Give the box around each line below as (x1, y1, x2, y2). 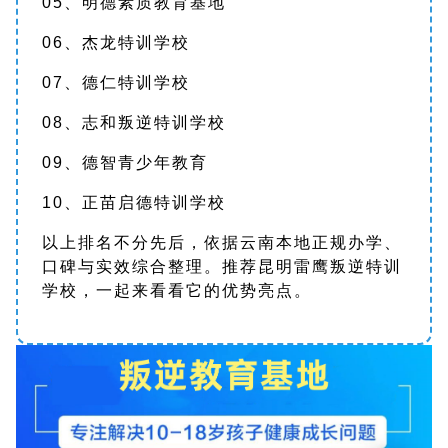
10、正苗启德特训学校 (42, 194, 226, 211)
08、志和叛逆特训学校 (42, 114, 226, 131)
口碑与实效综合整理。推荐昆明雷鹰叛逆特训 (42, 258, 402, 275)
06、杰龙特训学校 (42, 34, 190, 51)
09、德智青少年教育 (42, 154, 208, 171)
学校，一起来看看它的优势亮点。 (42, 282, 312, 299)
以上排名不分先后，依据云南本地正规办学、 (42, 234, 402, 251)
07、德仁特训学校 (42, 74, 190, 91)
